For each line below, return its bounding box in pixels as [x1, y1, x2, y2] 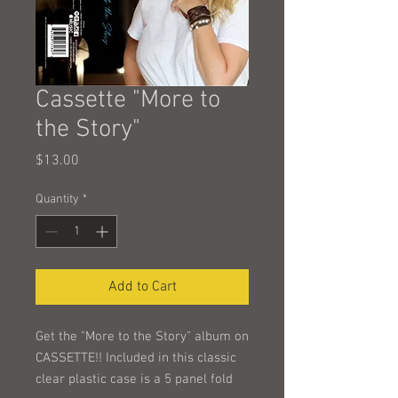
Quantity [36, 192, 79, 207]
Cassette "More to [36, 85, 220, 115]
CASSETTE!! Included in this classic [36, 350, 236, 366]
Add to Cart [107, 278, 177, 296]
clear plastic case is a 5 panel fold [36, 371, 233, 387]
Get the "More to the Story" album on [36, 329, 249, 345]
